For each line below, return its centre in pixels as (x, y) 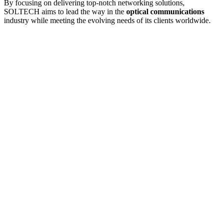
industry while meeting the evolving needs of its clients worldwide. (107, 20)
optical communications (165, 11)
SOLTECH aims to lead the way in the (65, 11)
